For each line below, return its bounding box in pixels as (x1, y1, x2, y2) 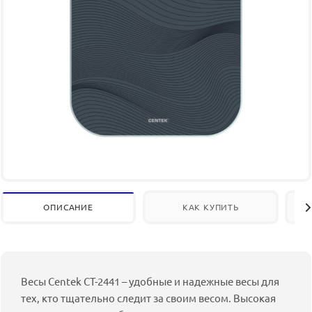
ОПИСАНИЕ (43, 201, 93, 212)
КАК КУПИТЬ (182, 201, 239, 212)
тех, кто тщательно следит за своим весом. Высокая (21, 291, 276, 304)
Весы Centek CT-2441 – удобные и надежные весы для (21, 274, 279, 288)
